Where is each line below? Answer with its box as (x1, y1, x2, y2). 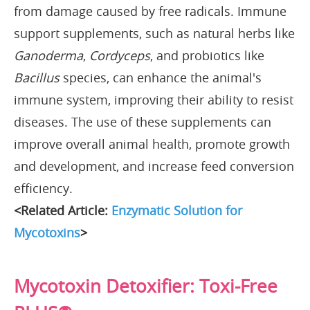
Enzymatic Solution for (111, 201, 242, 219)
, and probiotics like (150, 46, 264, 64)
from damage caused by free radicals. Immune (14, 2, 286, 19)
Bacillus (14, 69, 60, 86)
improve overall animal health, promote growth (14, 135, 290, 152)
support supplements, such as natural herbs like (14, 24, 295, 42)
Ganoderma (14, 46, 83, 64)
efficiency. (14, 179, 73, 197)
